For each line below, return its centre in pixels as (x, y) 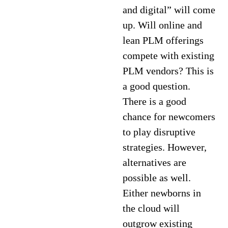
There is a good (155, 101)
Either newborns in (162, 193)
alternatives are (155, 162)
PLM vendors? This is (168, 71)
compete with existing (169, 55)
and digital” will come (169, 10)
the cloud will (151, 208)
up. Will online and (163, 25)
